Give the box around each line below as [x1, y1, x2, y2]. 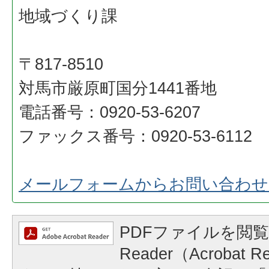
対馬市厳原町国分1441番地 [19, 79, 217, 97]
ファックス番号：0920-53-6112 [19, 127, 252, 145]
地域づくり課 [19, 7, 118, 25]
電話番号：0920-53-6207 [19, 103, 201, 121]
